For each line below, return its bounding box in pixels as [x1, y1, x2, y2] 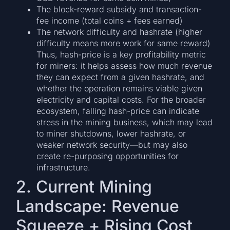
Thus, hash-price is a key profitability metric [36, 49, 206, 60]
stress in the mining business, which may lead [36, 117, 213, 127]
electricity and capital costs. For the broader [36, 94, 206, 105]
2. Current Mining [16, 176, 152, 197]
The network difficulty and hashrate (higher [36, 26, 203, 37]
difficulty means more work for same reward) [36, 37, 211, 48]
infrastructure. [36, 162, 91, 172]
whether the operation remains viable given [36, 83, 203, 93]
